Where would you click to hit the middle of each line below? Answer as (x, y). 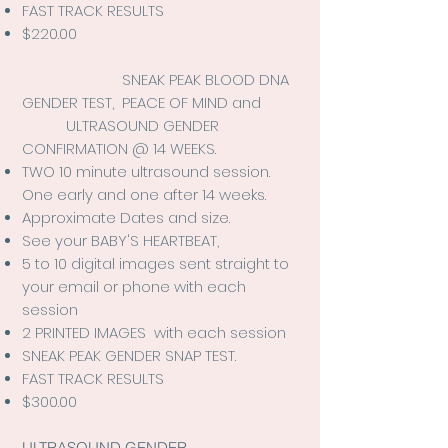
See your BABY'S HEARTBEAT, (128, 240)
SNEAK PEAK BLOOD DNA (205, 79)
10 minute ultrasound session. (164, 171)
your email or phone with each (134, 286)
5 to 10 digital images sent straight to (155, 263)
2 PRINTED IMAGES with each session (154, 332)
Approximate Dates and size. (126, 217)
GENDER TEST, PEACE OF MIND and (141, 102)
